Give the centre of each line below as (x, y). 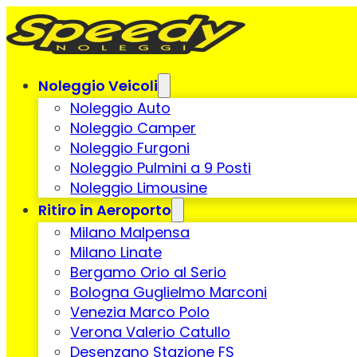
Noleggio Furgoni (130, 147)
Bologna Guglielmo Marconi (169, 292)
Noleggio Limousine (139, 187)
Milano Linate (116, 252)
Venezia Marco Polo (140, 312)
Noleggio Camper (133, 127)
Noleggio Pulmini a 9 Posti (161, 167)
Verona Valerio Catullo (150, 331)
